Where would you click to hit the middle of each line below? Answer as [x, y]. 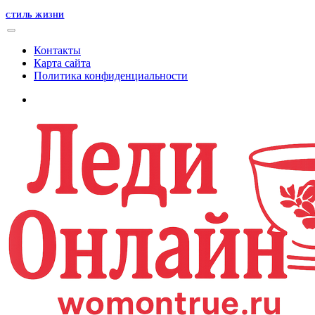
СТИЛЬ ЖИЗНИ [35, 15]
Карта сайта [62, 63]
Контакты [57, 50]
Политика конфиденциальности [111, 75]
